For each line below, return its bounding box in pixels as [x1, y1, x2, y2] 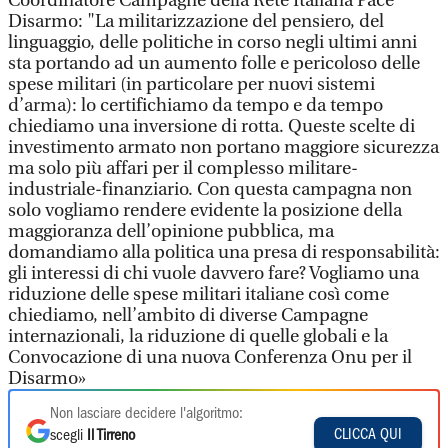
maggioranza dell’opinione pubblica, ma [8, 221, 334, 242]
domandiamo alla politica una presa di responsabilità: [8, 242, 440, 263]
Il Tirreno [87, 429, 135, 443]
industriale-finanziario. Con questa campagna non [8, 179, 412, 200]
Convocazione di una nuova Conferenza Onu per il [8, 347, 412, 368]
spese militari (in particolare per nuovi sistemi [8, 74, 375, 95]
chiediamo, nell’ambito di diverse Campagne [8, 305, 368, 326]
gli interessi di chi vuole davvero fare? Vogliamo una [8, 263, 419, 284]
